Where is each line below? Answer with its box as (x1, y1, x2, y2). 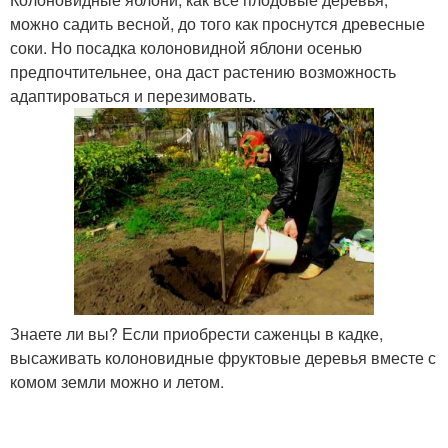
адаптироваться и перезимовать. (10, 83, 256, 107)
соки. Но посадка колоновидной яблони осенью (10, 35, 362, 59)
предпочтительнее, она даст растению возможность (10, 59, 396, 83)
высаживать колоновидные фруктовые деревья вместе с (10, 346, 436, 370)
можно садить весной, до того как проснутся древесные (10, 11, 425, 35)
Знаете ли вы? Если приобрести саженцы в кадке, (10, 322, 383, 346)
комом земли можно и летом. (10, 370, 224, 394)
